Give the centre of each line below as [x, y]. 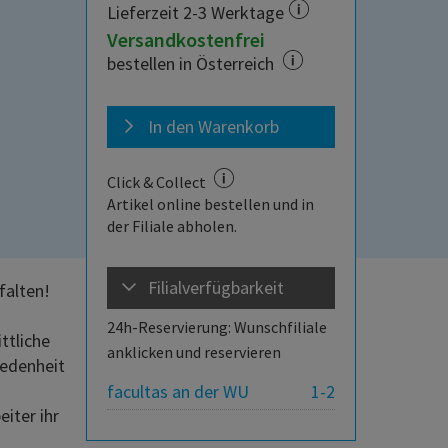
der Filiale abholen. [172, 226]
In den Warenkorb [213, 127]
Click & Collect [158, 182]
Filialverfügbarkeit [216, 288]
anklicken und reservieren [194, 352]
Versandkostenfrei [186, 40]
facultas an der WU [178, 392]
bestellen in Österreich [192, 64]
